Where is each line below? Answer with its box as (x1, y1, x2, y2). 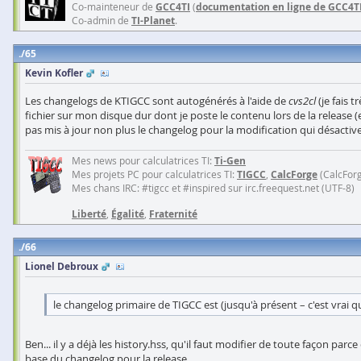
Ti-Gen (214, 154, 246, 168)
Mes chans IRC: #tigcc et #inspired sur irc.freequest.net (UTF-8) (72, 181, 355, 194)
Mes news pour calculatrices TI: (72, 154, 214, 167)
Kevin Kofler (25, 66, 83, 80)
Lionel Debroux (25, 259, 98, 273)
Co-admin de (72, 14, 131, 27)
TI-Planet (131, 14, 175, 27)
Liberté (72, 207, 106, 221)
